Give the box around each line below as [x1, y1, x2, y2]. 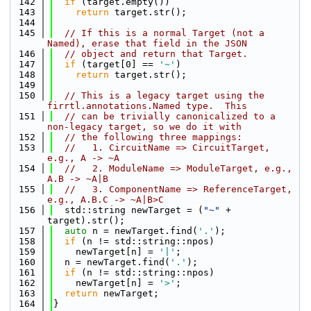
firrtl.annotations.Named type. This [47, 101, 247, 111]
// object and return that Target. [65, 49, 248, 59]
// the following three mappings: [65, 132, 242, 142]
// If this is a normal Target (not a [65, 28, 264, 38]
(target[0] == [76, 59, 159, 69]
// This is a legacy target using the [65, 90, 264, 101]
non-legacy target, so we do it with [47, 121, 242, 132]
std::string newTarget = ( [53, 205, 203, 215]
